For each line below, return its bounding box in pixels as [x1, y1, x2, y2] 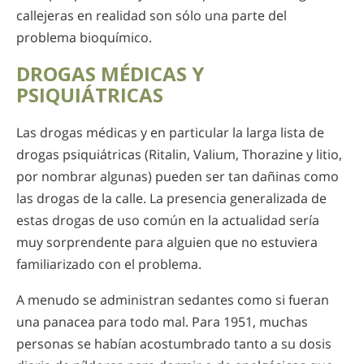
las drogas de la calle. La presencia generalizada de [16, 188, 327, 207]
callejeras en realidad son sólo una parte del [16, 6, 287, 25]
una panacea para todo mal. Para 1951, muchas [16, 313, 308, 331]
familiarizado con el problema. [16, 254, 201, 273]
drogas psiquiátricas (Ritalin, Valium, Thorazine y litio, [16, 145, 342, 163]
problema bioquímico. [16, 28, 152, 47]
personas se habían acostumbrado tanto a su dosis [16, 335, 331, 353]
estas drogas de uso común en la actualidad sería [16, 210, 319, 229]
